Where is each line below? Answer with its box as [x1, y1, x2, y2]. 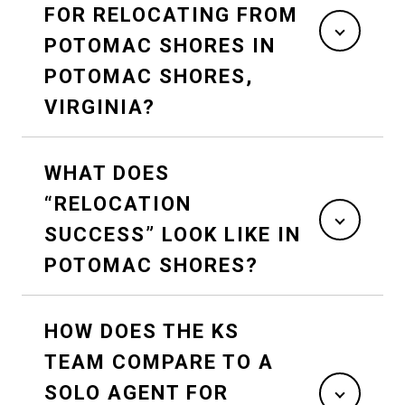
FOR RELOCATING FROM [44, 3, 298, 26]
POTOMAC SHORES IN [44, 33, 276, 57]
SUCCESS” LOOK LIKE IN [44, 222, 301, 246]
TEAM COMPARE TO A [44, 350, 274, 373]
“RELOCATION [44, 192, 192, 215]
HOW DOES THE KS [44, 319, 240, 343]
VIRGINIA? [44, 95, 155, 118]
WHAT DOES [44, 161, 170, 184]
